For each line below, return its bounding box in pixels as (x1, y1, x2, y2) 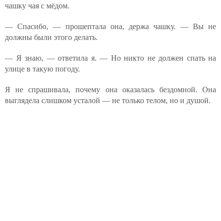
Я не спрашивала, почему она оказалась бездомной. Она (5, 85, 216, 94)
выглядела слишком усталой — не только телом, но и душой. (5, 96, 211, 105)
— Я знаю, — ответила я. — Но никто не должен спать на (5, 54, 216, 62)
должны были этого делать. (5, 33, 98, 41)
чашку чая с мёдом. (5, 1, 70, 10)
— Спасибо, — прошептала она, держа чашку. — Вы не (5, 22, 216, 31)
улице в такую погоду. (5, 65, 80, 73)
